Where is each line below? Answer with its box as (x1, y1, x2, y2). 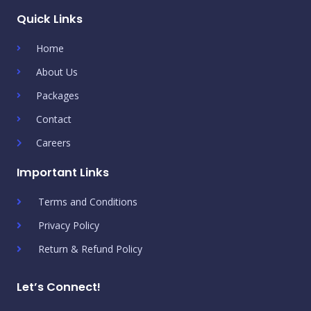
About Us (36, 65, 78, 78)
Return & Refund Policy (37, 242, 142, 255)
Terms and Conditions (37, 194, 137, 208)
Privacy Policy (37, 218, 99, 232)
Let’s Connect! (17, 278, 101, 295)
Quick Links (17, 10, 83, 27)
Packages (36, 88, 79, 102)
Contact (36, 112, 72, 126)
